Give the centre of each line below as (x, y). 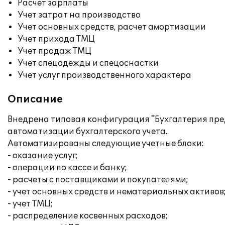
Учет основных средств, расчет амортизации (112, 27)
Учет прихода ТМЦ (56, 39)
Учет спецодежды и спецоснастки (88, 63)
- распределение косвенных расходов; (88, 216)
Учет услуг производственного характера (104, 75)
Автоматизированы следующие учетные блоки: (106, 144)
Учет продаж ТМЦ (54, 51)
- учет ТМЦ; (30, 204)
